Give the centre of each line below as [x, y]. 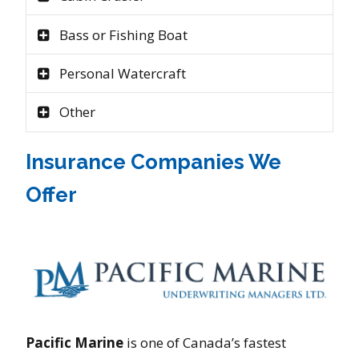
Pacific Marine [75, 343]
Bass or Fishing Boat [123, 34]
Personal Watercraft [122, 73]
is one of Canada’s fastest [205, 343]
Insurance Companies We [153, 161]
